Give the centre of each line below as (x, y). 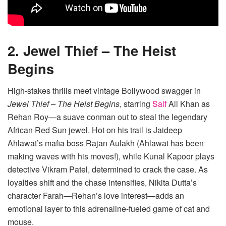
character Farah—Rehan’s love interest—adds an (96, 196)
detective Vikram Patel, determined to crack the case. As (108, 169)
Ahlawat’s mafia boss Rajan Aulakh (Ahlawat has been (106, 143)
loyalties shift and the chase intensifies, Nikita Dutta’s (102, 183)
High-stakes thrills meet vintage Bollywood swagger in (104, 91)
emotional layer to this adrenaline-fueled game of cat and (109, 209)
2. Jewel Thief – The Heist (92, 50)
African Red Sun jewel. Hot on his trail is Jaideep (95, 130)
